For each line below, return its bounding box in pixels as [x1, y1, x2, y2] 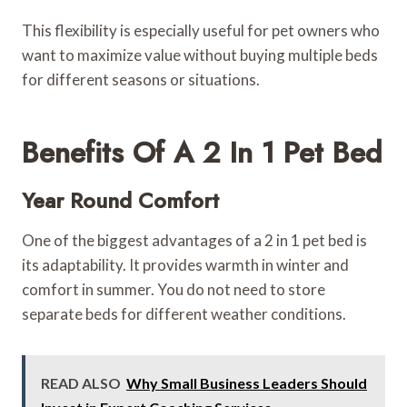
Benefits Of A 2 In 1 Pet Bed [22, 131, 382, 174]
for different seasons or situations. [22, 69, 260, 89]
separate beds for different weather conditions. [22, 303, 346, 323]
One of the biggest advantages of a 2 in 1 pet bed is [22, 230, 367, 250]
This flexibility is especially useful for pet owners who [22, 20, 380, 40]
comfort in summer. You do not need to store [22, 279, 325, 299]
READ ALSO [41, 373, 121, 392]
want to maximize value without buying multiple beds [22, 45, 378, 65]
